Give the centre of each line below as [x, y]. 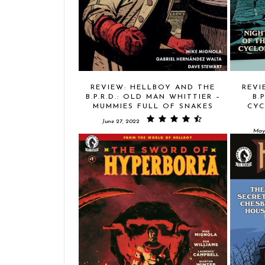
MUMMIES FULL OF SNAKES [153, 106]
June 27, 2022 [121, 122]
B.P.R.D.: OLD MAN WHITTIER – [153, 97]
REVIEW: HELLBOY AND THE [153, 88]
